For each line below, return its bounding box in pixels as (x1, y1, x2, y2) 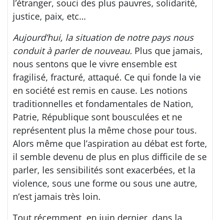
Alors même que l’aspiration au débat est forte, (13, 137, 207, 150)
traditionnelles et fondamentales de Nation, (13, 98, 193, 110)
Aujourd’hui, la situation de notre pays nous (13, 31, 193, 44)
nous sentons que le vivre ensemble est (13, 58, 177, 70)
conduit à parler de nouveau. (13, 45, 132, 57)
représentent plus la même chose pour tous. (13, 124, 197, 137)
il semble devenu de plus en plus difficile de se (13, 151, 207, 163)
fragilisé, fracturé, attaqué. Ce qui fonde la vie (13, 71, 201, 83)
